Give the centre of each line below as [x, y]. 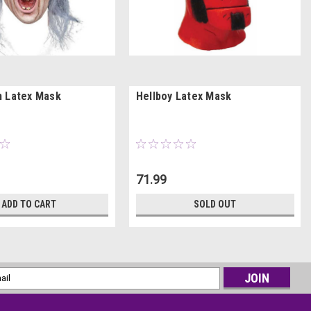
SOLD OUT [215, 204]
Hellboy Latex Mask [184, 96]
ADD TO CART [29, 204]
